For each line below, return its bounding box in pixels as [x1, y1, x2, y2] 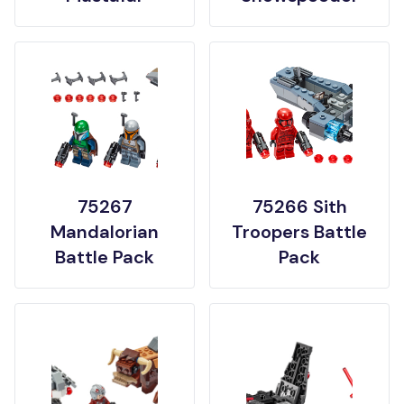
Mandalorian [50, 220, 159, 243]
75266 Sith [252, 195, 347, 218]
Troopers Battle [232, 220, 367, 243]
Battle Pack [55, 245, 154, 269]
